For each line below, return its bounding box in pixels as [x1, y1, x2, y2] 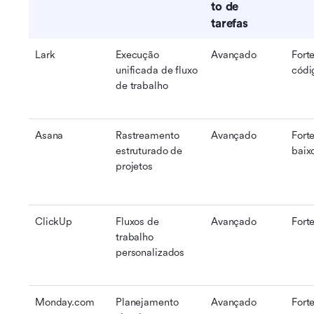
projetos [116, 161, 153, 172]
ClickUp [35, 216, 73, 228]
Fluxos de [116, 216, 159, 228]
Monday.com [35, 296, 95, 308]
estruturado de [116, 145, 183, 157]
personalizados [116, 247, 185, 259]
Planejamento [116, 296, 179, 308]
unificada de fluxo [116, 64, 198, 76]
